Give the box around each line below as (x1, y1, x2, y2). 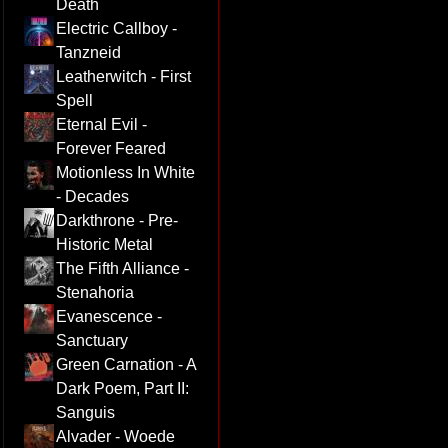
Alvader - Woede (55, 427, 175, 445)
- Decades (55, 187, 129, 205)
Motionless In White (55, 163, 195, 181)
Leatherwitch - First (55, 67, 191, 85)
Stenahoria (55, 283, 134, 301)
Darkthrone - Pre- (55, 211, 178, 229)
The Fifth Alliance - (55, 259, 189, 277)
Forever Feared (55, 139, 166, 157)
